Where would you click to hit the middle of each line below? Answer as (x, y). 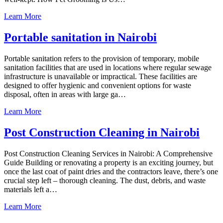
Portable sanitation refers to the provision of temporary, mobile (102, 58)
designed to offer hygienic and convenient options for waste (98, 85)
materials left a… (31, 189)
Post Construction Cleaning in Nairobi (102, 132)
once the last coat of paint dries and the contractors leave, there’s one (111, 171)
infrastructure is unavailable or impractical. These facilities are (101, 76)
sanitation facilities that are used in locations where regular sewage (108, 67)
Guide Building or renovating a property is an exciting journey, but (109, 162)
